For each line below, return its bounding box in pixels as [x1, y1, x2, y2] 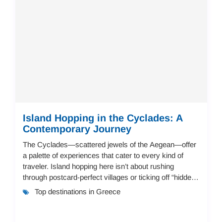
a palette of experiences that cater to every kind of [22, 151, 183, 160]
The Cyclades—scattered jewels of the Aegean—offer [22, 140, 196, 149]
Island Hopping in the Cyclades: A [22, 112, 182, 123]
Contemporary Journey [22, 123, 131, 134]
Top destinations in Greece [34, 187, 120, 196]
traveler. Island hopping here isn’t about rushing [22, 162, 174, 170]
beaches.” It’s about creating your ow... [22, 183, 147, 192]
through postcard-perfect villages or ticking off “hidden [22, 172, 195, 181]
